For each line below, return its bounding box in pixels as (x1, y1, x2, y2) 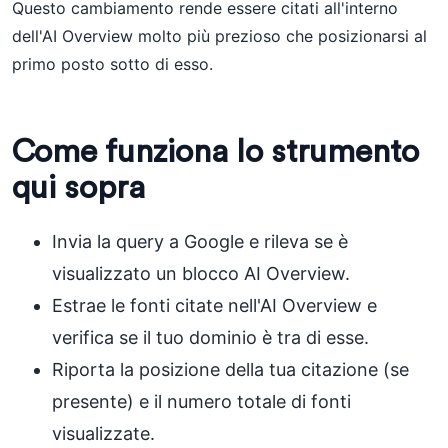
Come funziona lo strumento (12, 136, 419, 168)
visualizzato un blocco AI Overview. (52, 263, 350, 284)
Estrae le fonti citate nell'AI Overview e (52, 295, 377, 316)
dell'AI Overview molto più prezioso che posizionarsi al (12, 26, 427, 46)
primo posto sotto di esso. (12, 54, 213, 74)
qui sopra (12, 172, 145, 204)
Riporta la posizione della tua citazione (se (52, 359, 409, 380)
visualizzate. (52, 423, 155, 444)
